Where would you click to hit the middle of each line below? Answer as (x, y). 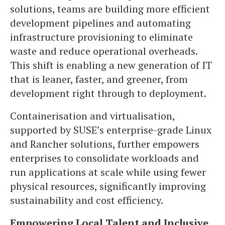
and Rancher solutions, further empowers (105, 144)
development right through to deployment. (108, 93)
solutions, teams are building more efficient (110, 9)
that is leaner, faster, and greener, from (99, 79)
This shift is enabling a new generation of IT (111, 65)
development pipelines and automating (100, 23)
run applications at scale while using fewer (108, 172)
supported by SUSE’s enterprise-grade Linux (111, 130)
